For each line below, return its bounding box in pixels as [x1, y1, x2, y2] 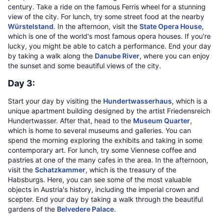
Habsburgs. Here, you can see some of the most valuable [8, 175, 192, 184]
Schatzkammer [35, 165, 85, 174]
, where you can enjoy [139, 52, 210, 60]
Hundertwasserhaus [103, 97, 172, 105]
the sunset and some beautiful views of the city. [8, 61, 161, 70]
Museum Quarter [133, 116, 190, 125]
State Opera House [139, 22, 202, 30]
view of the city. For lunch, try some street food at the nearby [8, 12, 204, 21]
